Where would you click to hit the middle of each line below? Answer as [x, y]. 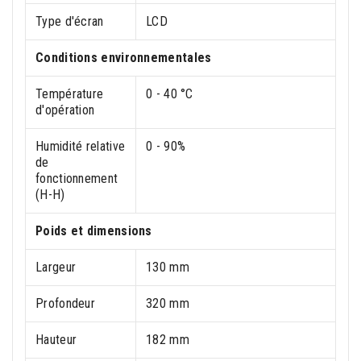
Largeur [56, 268]
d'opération [65, 110]
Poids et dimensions [94, 231]
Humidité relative [81, 147]
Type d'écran [70, 22]
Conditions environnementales [124, 58]
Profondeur [65, 304]
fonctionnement [77, 179]
